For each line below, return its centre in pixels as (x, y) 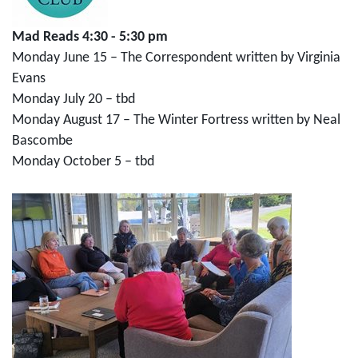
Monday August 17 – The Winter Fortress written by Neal (176, 120)
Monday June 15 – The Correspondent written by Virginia (176, 58)
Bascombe (42, 141)
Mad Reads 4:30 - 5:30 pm (90, 37)
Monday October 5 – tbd (83, 161)
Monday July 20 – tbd (74, 99)
